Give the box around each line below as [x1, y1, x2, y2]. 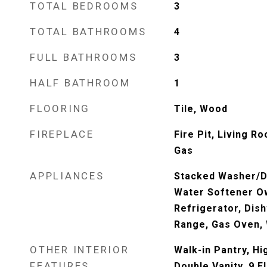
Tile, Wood [173, 103, 228, 114]
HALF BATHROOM [30, 77, 131, 89]
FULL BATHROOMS [30, 51, 137, 63]
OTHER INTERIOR [30, 244, 129, 256]
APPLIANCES [30, 170, 104, 182]
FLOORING [30, 103, 90, 114]
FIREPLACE [30, 128, 94, 140]
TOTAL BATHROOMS [30, 26, 147, 38]
